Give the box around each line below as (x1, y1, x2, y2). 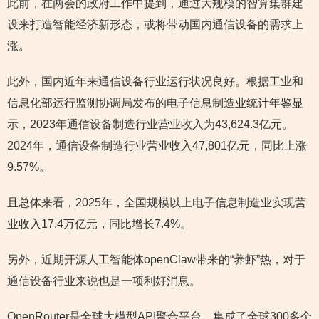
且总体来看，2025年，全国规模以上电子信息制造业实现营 (7, 197, 306, 209)
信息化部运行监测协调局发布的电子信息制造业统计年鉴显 (7, 97, 303, 109)
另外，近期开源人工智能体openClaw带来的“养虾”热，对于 (7, 253, 305, 266)
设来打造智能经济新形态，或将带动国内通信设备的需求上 (7, 19, 303, 31)
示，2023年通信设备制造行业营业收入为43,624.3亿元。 (7, 118, 293, 130)
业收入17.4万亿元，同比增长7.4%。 (7, 218, 192, 230)
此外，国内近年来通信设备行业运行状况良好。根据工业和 (7, 75, 303, 88)
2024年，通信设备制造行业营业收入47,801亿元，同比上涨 (7, 140, 307, 152)
